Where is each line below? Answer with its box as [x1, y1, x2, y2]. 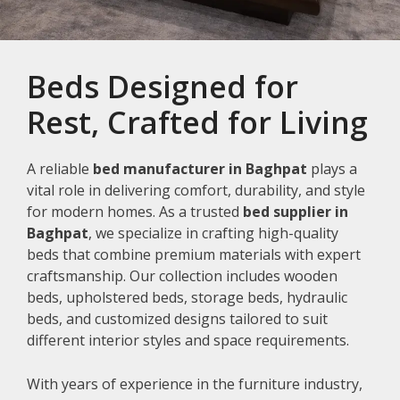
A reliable [27, 159, 93, 179]
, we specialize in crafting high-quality [88, 223, 338, 244]
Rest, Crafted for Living [27, 102, 368, 144]
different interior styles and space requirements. [27, 330, 349, 351]
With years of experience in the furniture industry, [27, 374, 362, 395]
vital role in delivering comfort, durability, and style [27, 180, 365, 201]
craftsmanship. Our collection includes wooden [27, 266, 337, 287]
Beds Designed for [27, 66, 298, 108]
